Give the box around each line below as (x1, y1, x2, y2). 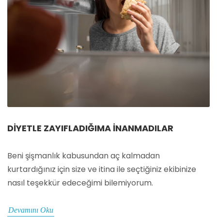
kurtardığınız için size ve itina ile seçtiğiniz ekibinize (7, 164, 196, 175)
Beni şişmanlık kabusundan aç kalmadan (7, 150, 160, 162)
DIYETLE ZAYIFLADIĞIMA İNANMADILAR (7, 122, 173, 135)
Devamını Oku (8, 206, 53, 215)
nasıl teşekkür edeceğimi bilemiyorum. (7, 177, 153, 189)
